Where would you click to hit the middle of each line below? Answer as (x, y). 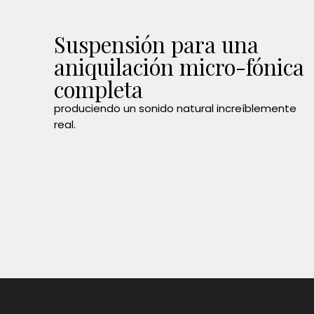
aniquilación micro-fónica (179, 67)
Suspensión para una (157, 45)
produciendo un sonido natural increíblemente (176, 109)
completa (99, 89)
